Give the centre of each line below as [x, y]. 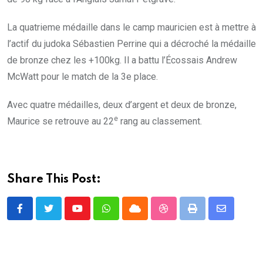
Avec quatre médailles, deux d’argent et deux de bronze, [122, 105]
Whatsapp [126, 215]
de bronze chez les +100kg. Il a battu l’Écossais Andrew [122, 60]
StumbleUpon [190, 215]
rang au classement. [160, 122]
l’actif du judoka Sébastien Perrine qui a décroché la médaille [131, 44]
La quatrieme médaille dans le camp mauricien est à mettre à [131, 28]
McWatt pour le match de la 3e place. [82, 77]
